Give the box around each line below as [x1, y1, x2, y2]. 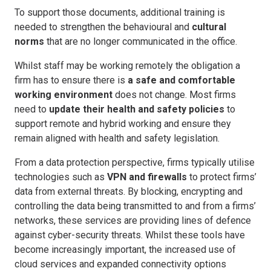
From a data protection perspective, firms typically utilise [15, 156, 255, 168]
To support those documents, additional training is [15, 6, 225, 18]
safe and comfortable [135, 74, 235, 86]
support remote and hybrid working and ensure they [15, 117, 231, 129]
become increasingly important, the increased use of [15, 243, 236, 255]
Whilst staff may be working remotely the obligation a [15, 59, 240, 71]
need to [15, 103, 49, 115]
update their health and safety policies [49, 103, 224, 115]
